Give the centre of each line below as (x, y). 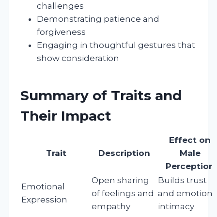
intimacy (176, 206)
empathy (111, 206)
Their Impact (66, 116)
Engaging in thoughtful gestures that (116, 45)
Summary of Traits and (101, 95)
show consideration (78, 58)
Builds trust (182, 180)
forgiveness (61, 32)
